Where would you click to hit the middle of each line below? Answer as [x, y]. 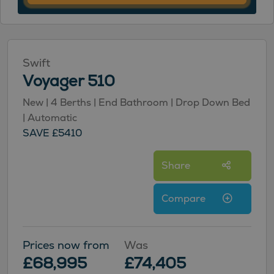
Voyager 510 [69, 80]
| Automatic [50, 117]
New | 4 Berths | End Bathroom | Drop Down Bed [136, 102]
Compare [185, 199]
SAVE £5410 [52, 133]
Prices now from [66, 245]
